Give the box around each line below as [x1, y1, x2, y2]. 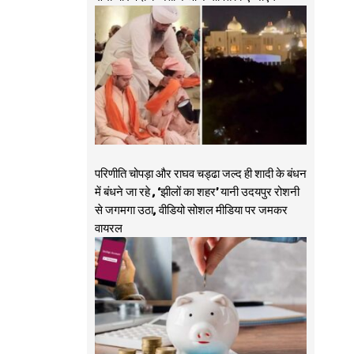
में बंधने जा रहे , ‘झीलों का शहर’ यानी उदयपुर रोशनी [94, 183, 299, 201]
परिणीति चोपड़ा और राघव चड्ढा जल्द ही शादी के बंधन [94, 165, 307, 183]
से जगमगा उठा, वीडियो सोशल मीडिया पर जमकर [94, 201, 288, 220]
